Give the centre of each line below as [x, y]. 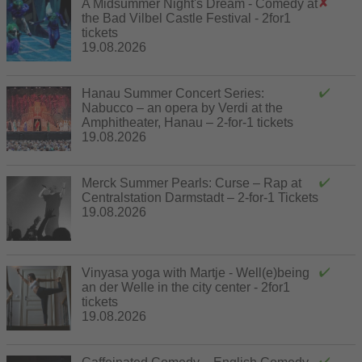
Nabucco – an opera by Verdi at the [182, 107]
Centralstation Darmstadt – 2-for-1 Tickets [200, 197]
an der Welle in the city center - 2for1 [186, 287]
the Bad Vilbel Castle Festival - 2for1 [186, 18]
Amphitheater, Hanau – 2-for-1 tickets [187, 122]
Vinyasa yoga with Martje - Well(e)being [196, 272]
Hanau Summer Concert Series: [173, 93]
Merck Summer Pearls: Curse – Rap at [192, 183]
